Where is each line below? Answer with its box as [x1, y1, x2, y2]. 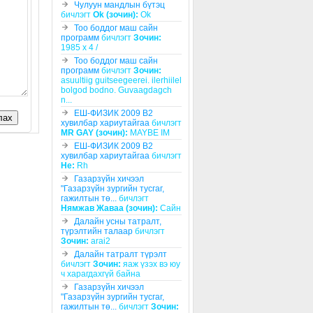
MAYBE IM [128, 128, 170, 138]
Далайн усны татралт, [74, 217, 161, 227]
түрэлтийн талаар [61, 226, 133, 237]
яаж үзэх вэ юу [121, 259, 180, 270]
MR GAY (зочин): [61, 128, 128, 138]
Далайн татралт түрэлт [74, 249, 167, 260]
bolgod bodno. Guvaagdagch [61, 85, 172, 96]
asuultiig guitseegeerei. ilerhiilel [61, 75, 182, 86]
